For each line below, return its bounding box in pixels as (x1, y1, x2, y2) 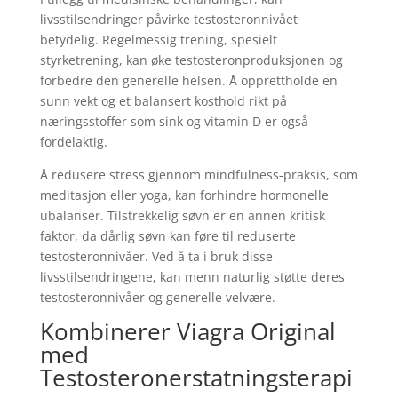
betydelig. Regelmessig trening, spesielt (39, 31, 277, 48)
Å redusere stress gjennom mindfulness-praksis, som (39, 166, 358, 183)
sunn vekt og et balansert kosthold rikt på (39, 92, 287, 109)
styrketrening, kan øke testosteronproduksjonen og (39, 52, 343, 68)
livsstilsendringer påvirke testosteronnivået (39, 11, 298, 28)
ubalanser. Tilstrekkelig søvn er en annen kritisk (39, 207, 325, 224)
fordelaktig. (39, 133, 107, 150)
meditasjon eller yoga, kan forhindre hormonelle (39, 187, 329, 203)
